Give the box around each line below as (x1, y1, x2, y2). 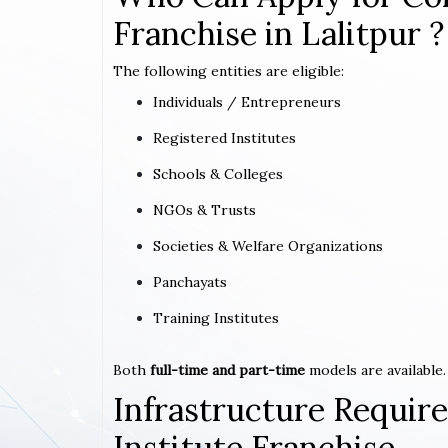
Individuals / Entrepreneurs (153, 92, 341, 111)
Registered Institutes (153, 128, 296, 147)
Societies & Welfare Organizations (153, 236, 383, 255)
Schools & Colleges (153, 164, 283, 183)
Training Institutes (153, 308, 279, 327)
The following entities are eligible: (113, 61, 344, 80)
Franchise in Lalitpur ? (113, 12, 444, 54)
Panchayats (153, 272, 227, 291)
